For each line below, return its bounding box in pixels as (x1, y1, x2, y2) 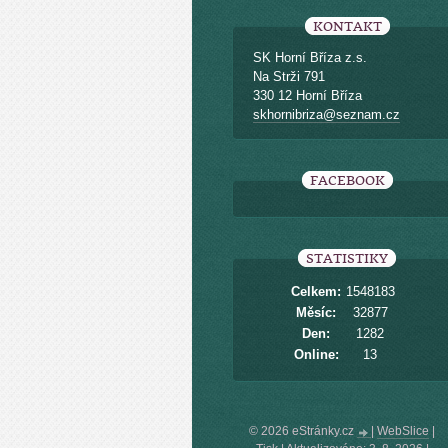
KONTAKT (312, 19, 382, 34)
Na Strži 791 (253, 69, 325, 84)
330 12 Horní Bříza (253, 88, 362, 103)
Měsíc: (296, 305, 336, 320)
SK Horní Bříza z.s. (253, 50, 367, 65)
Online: (293, 347, 339, 362)
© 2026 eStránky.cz (249, 424, 357, 438)
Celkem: (291, 284, 341, 299)
